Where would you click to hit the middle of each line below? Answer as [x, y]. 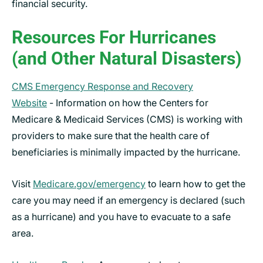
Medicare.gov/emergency [89, 183]
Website [29, 102]
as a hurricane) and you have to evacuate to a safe [121, 216]
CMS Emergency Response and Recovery [102, 86]
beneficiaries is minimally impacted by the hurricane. [126, 152]
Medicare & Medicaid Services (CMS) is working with [127, 119]
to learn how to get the [195, 183]
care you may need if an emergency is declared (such [128, 200]
